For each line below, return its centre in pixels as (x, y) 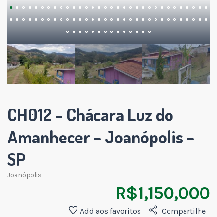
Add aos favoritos (110, 211)
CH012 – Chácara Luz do (90, 114)
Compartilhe (184, 211)
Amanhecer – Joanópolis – (101, 136)
